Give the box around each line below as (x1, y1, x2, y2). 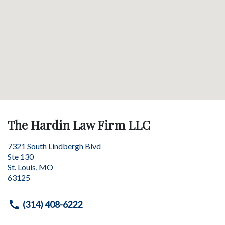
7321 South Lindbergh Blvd (8, 141, 101, 151)
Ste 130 (8, 151, 34, 161)
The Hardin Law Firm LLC (8, 116, 150, 133)
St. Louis (8, 162, 36, 172)
